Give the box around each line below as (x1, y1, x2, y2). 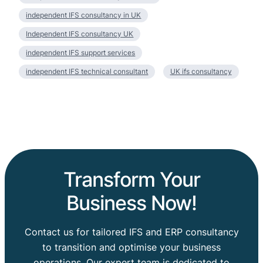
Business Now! (66, 191, 197, 215)
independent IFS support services (26, 48, 136, 58)
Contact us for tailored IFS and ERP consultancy (24, 226, 239, 238)
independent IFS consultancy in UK (26, 11, 141, 20)
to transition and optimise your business (42, 241, 221, 254)
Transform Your (63, 167, 200, 192)
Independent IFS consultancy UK (26, 29, 134, 39)
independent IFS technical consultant (26, 67, 149, 76)
